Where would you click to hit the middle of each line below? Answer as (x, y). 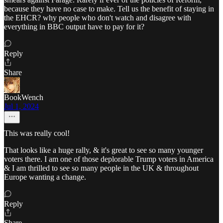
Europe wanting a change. (45, 177)
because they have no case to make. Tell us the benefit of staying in (109, 9)
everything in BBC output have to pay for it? (74, 27)
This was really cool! (37, 133)
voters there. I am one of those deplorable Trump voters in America (109, 159)
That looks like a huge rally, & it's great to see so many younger (104, 150)
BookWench (24, 98)
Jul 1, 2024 (21, 107)
